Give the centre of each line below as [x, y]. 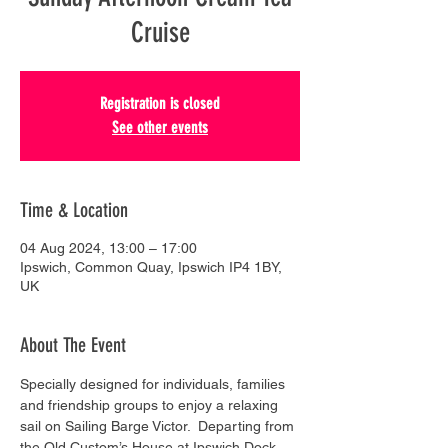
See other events [160, 127]
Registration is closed [160, 103]
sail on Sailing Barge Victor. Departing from [159, 425]
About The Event [73, 344]
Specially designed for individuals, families [154, 383]
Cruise [160, 32]
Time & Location [74, 209]
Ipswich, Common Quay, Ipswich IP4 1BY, [151, 266]
